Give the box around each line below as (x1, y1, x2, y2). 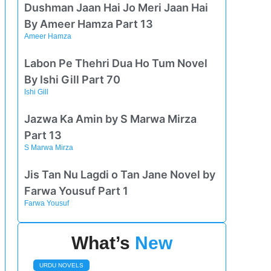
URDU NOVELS (39, 261, 84, 269)
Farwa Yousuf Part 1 (24, 184, 129, 197)
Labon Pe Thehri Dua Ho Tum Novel (24, 56, 208, 70)
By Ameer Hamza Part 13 (24, 17, 154, 30)
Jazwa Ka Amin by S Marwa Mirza (24, 112, 197, 125)
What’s (71, 232, 135, 253)
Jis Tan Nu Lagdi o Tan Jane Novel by (24, 168, 216, 181)
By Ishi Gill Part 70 (24, 73, 121, 86)
